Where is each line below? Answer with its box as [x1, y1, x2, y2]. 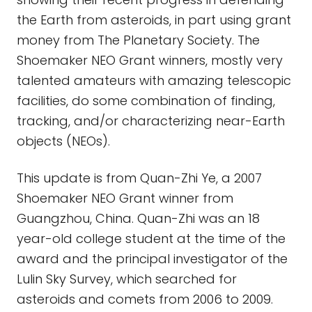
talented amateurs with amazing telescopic [17, 72, 291, 89]
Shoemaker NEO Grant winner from [17, 189, 233, 207]
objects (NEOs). [17, 132, 110, 150]
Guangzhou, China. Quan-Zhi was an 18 [17, 210, 260, 227]
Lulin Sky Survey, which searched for [17, 270, 237, 288]
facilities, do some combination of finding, [17, 92, 275, 109]
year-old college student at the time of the [17, 230, 286, 247]
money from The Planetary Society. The [17, 31, 260, 49]
